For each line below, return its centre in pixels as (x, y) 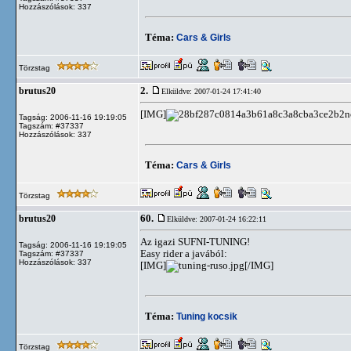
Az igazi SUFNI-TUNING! (195, 242)
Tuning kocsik (207, 316)
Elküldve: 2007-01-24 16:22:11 (217, 219)
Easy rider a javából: (184, 253)
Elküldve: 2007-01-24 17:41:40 (211, 91)
